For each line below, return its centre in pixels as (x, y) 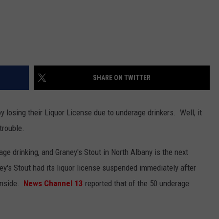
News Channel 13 (53, 183)
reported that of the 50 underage (136, 183)
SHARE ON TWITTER (122, 77)
